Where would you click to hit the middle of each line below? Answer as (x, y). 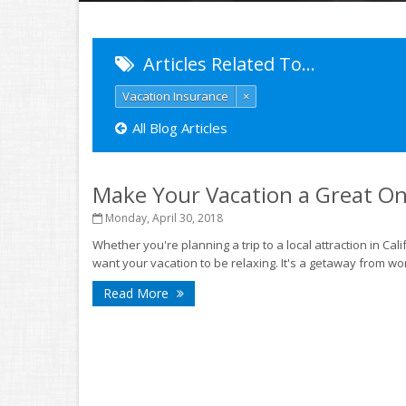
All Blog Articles (180, 128)
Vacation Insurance (175, 96)
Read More (138, 293)
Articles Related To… (227, 64)
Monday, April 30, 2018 (163, 218)
